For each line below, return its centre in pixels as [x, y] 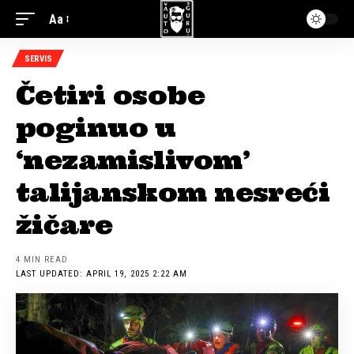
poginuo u [96, 128]
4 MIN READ [42, 260]
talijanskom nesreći [173, 192]
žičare [64, 225]
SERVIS [38, 58]
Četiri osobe [111, 95]
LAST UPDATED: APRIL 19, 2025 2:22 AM [102, 274]
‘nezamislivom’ [133, 160]
